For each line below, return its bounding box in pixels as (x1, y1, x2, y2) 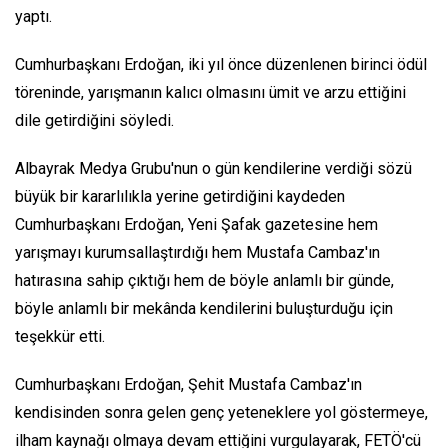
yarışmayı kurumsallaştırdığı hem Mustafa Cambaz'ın (15, 243, 380, 263)
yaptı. (15, 7, 52, 27)
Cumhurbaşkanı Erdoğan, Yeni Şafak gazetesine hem (15, 215, 378, 235)
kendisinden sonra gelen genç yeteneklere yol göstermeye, (15, 403, 428, 423)
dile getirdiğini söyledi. (15, 111, 174, 131)
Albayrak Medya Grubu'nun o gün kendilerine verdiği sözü (15, 159, 412, 179)
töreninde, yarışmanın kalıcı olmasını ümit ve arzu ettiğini (15, 83, 406, 103)
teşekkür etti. (15, 327, 105, 347)
